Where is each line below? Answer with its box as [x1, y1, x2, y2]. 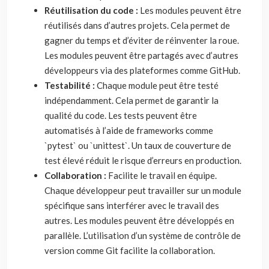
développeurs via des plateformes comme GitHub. [44, 65, 240, 76]
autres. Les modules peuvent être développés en [44, 215, 234, 226]
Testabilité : [44, 80, 97, 91]
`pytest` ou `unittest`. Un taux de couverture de [44, 140, 231, 151]
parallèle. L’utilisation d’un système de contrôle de [44, 230, 241, 241]
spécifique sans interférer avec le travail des [44, 200, 219, 211]
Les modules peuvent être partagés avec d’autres [44, 50, 238, 61]
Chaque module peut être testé [97, 80, 219, 91]
